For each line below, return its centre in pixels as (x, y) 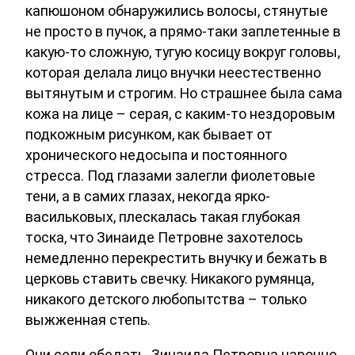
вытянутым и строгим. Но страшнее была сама (184, 94)
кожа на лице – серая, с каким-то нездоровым (180, 114)
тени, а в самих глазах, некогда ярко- (148, 197)
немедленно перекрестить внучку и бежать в (176, 258)
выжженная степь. (88, 320)
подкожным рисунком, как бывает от (149, 135)
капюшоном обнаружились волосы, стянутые (177, 11)
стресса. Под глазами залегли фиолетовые (170, 176)
